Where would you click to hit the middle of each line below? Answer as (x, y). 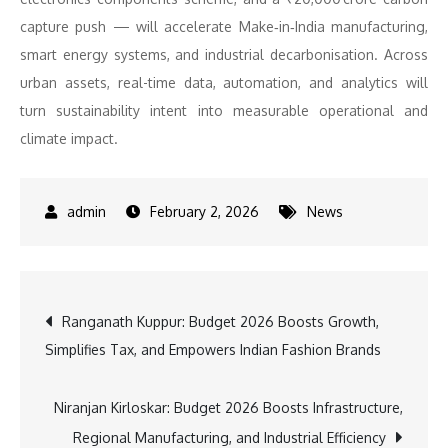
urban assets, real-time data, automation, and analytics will (224, 82)
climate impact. (69, 138)
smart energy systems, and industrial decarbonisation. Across (224, 54)
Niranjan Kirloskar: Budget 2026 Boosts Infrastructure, (228, 407)
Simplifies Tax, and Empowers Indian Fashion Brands (213, 349)
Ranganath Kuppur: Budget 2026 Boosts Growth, (220, 321)
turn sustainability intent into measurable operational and (224, 110)
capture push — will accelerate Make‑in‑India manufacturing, (224, 26)
